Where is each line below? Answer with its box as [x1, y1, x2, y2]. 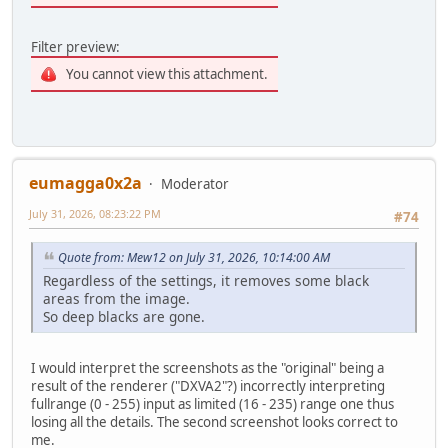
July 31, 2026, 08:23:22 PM [29, 205, 161, 221]
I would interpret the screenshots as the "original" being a [31, 358, 384, 377]
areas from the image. [43, 288, 190, 308]
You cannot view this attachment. [66, 65, 268, 84]
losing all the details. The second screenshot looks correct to [31, 412, 398, 431]
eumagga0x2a [29, 171, 142, 194]
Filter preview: [31, 38, 120, 57]
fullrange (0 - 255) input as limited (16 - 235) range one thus [31, 394, 394, 413]
